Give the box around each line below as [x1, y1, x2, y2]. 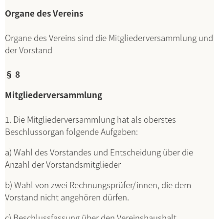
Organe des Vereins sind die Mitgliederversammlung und [5, 31, 213, 44]
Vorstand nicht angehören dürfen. [5, 191, 129, 203]
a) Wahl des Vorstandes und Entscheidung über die [5, 146, 193, 158]
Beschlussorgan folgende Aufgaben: [5, 125, 138, 137]
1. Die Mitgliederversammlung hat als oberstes [5, 113, 176, 125]
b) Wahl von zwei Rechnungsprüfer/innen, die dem [5, 178, 191, 191]
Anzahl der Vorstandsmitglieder [5, 158, 121, 170]
